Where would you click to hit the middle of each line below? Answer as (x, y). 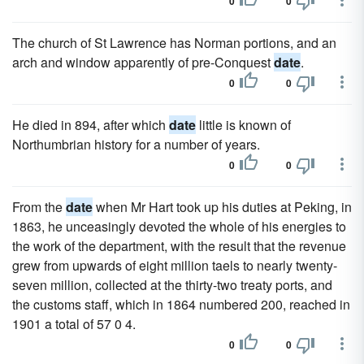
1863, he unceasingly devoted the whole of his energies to (179, 226)
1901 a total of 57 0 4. (74, 324)
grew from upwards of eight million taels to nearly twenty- (175, 265)
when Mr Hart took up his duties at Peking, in (222, 207)
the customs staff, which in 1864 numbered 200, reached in (181, 304)
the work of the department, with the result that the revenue (179, 246)
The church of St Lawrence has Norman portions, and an (174, 43)
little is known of (243, 125)
